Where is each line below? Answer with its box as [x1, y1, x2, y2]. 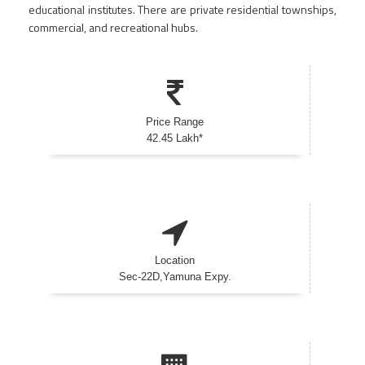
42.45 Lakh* [147, 132, 204, 144]
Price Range [146, 116, 204, 128]
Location [155, 254, 196, 266]
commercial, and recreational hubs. [29, 19, 198, 36]
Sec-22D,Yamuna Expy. [118, 270, 231, 283]
